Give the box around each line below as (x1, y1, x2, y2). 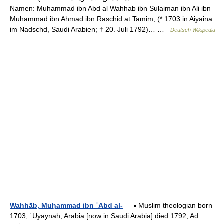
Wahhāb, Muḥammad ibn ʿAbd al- (10, 201, 123, 209)
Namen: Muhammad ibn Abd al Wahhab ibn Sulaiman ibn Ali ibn (10, 4, 211, 12)
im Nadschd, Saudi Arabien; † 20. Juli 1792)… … (10, 25, 170, 33)
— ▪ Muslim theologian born (123, 201, 212, 209)
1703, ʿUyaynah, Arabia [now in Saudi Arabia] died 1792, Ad (10, 212, 198, 220)
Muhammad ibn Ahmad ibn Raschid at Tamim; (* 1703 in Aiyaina (10, 15, 212, 23)
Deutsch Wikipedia (170, 27, 215, 33)
